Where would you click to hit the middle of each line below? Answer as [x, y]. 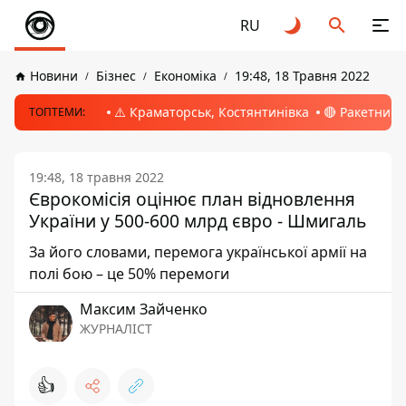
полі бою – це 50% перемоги [129, 274]
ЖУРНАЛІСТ [116, 329]
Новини [54, 76]
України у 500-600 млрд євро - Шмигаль [198, 221]
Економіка [185, 76]
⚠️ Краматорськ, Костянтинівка [212, 112]
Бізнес [116, 76]
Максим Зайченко [144, 309]
